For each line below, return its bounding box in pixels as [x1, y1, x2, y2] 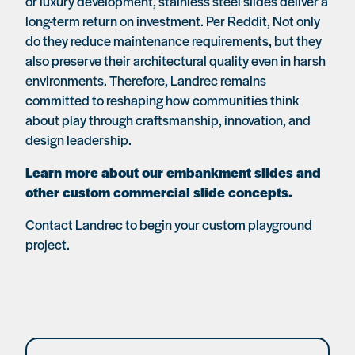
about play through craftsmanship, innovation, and [25, 110, 311, 129]
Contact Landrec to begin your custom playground [25, 215, 312, 234]
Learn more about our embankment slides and [25, 162, 321, 181]
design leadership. [25, 130, 132, 149]
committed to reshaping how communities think [25, 90, 299, 109]
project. [25, 235, 70, 254]
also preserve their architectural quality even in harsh [25, 51, 326, 70]
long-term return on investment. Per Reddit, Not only [25, 11, 320, 30]
